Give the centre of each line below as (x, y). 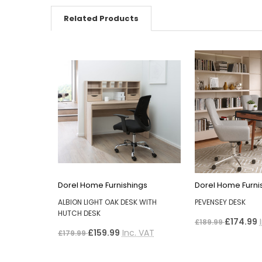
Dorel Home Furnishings (102, 185)
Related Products (101, 18)
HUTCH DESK (79, 213)
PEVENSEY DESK (220, 202)
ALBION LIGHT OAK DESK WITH (107, 202)
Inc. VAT (138, 232)
